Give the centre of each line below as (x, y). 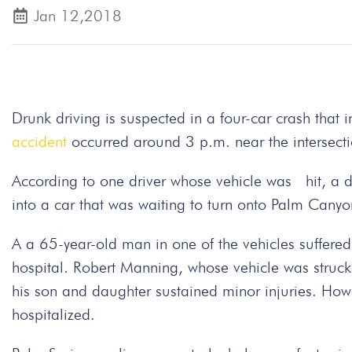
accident (39, 141)
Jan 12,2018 (78, 16)
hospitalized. (53, 314)
